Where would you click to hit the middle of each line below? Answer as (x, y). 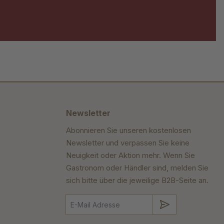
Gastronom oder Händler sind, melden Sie (137, 167)
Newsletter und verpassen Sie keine (128, 142)
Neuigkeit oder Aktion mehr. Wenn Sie (130, 155)
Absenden (187, 203)
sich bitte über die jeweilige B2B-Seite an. (137, 180)
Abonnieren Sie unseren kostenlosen (128, 130)
